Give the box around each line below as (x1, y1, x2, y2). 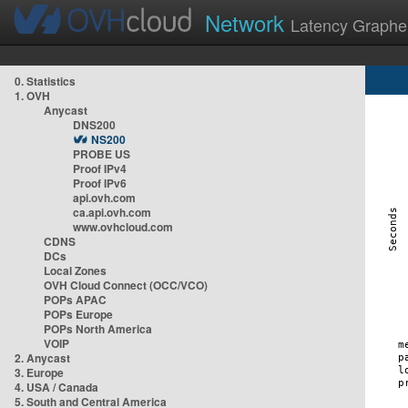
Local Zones (44, 262, 107, 279)
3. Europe (15, 364, 64, 381)
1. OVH (15, 87, 50, 104)
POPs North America (44, 321, 152, 337)
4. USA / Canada (15, 379, 98, 395)
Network (205, 6, 291, 38)
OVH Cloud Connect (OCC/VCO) (44, 277, 208, 293)
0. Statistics (15, 73, 76, 89)
